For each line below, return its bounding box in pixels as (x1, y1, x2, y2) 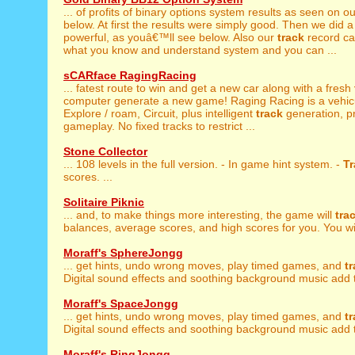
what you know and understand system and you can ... (63, 44, 337, 56)
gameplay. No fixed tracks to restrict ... (63, 120, 255, 132)
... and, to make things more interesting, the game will (63, 208, 335, 221)
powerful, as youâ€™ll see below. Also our (63, 31, 277, 44)
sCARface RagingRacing (63, 69, 197, 82)
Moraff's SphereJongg (63, 246, 183, 259)
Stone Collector (63, 145, 147, 158)
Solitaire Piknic (63, 196, 144, 208)
